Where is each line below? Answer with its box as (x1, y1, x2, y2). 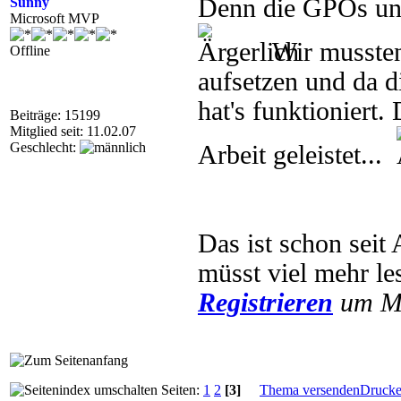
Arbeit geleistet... (198, 141, 397, 169)
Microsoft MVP (10, 11, 99, 26)
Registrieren (198, 288, 333, 317)
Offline (10, 43, 50, 58)
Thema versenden (260, 382, 360, 397)
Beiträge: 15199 (10, 107, 100, 123)
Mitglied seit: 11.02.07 (10, 124, 136, 139)
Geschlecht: (10, 140, 80, 155)
